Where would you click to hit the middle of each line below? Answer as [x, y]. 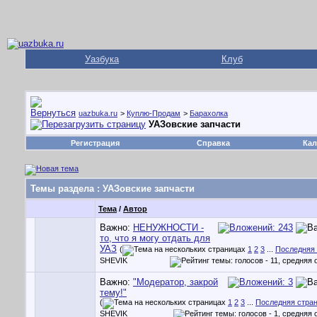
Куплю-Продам [154, 113]
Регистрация [95, 143]
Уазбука [102, 59]
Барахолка [209, 113]
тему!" [113, 293]
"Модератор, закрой [175, 282]
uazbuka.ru [98, 113]
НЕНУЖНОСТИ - [168, 227]
